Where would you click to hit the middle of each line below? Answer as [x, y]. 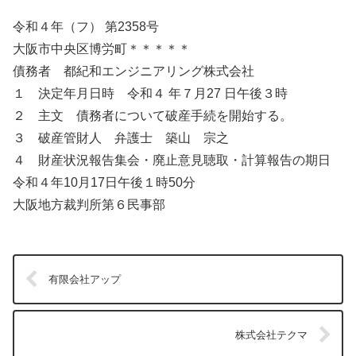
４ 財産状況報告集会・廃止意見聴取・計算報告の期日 [178, 160]
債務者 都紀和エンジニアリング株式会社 [133, 71]
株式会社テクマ [271, 335]
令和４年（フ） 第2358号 [86, 26]
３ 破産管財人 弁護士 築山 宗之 [121, 137]
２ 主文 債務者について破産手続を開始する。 [153, 115]
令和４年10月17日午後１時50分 [104, 182]
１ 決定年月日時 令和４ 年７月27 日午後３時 [150, 93]
